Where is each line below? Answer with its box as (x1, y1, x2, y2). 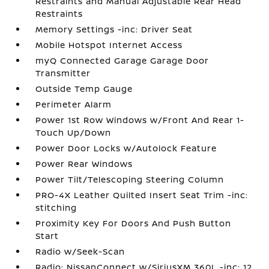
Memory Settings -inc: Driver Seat (35, 23, 193, 35)
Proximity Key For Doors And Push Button (35, 217, 232, 229)
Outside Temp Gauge (35, 83, 133, 94)
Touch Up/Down (35, 127, 112, 138)
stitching (35, 202, 77, 213)
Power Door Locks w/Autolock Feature (35, 142, 217, 154)
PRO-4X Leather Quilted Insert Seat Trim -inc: (35, 189, 249, 201)
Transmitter (35, 67, 91, 79)
